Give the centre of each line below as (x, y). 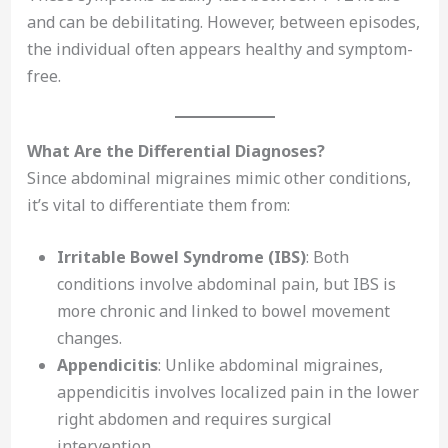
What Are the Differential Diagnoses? (175, 150)
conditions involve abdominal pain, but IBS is (226, 284)
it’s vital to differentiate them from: (158, 204)
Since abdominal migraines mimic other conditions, (218, 177)
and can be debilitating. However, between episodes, (223, 21)
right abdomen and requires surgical (194, 419)
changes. (89, 338)
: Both (327, 257)
